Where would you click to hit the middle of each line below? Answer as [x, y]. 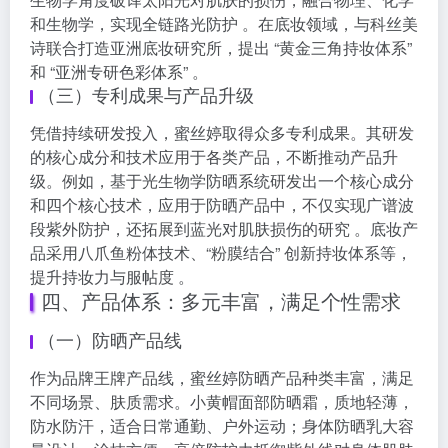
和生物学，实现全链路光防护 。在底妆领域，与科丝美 [224, 24]
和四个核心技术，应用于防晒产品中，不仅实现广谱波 [222, 205]
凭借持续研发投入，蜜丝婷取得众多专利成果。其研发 [222, 133]
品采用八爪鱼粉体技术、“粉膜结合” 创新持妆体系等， [221, 253]
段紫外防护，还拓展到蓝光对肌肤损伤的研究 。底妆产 [224, 229]
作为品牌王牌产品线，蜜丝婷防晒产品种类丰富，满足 [222, 378]
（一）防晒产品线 [110, 339]
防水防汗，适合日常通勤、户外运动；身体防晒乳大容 [222, 426]
